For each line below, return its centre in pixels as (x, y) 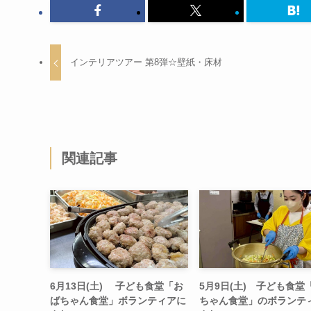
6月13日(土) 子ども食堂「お (117, 286)
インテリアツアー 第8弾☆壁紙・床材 (146, 62)
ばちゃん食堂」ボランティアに (118, 300)
